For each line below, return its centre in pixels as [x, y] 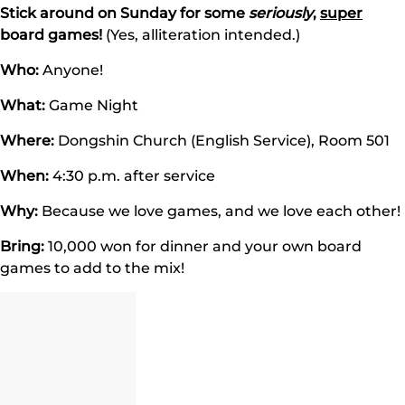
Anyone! [71, 70]
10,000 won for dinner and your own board [203, 246]
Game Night [92, 105]
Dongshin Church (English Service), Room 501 [224, 141]
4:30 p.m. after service [132, 176]
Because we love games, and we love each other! [219, 211]
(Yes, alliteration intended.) [203, 35]
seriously [281, 13]
